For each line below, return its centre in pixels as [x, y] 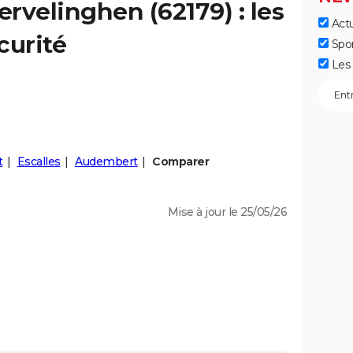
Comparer [180, 162]
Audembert [106, 162]
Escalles [39, 162]
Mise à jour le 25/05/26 [227, 212]
